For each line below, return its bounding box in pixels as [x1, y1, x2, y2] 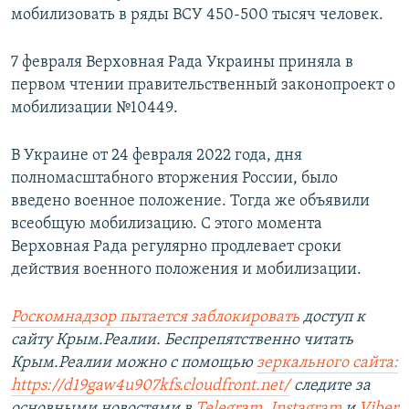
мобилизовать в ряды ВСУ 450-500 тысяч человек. [11, 5, 383, 24]
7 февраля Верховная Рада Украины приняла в [11, 53, 353, 71]
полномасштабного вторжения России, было [11, 169, 338, 187]
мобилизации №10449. [11, 99, 178, 117]
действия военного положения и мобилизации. [11, 260, 362, 278]
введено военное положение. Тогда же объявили [11, 192, 370, 210]
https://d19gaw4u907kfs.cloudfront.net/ [11, 376, 290, 394]
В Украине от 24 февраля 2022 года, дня [11, 146, 302, 164]
